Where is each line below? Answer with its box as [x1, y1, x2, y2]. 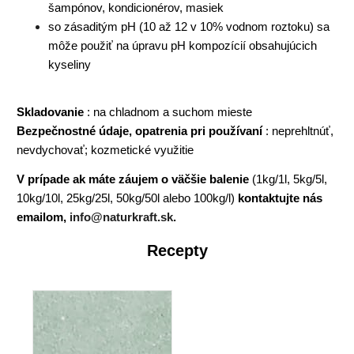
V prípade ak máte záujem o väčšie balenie [17, 172, 250, 186]
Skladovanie [17, 104, 85, 119]
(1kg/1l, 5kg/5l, [249, 172, 328, 186]
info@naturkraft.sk [70, 210, 174, 224]
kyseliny [48, 57, 92, 71]
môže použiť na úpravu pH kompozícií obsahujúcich [48, 38, 318, 52]
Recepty [146, 242, 208, 260]
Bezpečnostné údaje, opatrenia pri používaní [17, 123, 263, 137]
